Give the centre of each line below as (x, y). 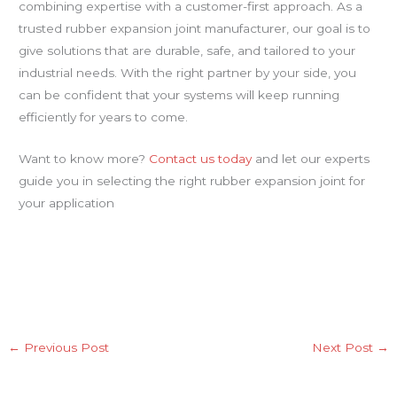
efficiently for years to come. (104, 117)
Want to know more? (84, 158)
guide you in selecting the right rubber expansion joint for (192, 180)
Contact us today (201, 158)
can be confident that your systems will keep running (179, 94)
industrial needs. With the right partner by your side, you (188, 72)
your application (67, 202)
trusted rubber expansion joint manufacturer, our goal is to (195, 28)
